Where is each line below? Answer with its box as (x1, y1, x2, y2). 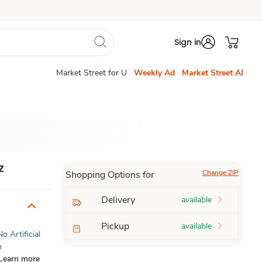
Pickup (101, 220, 129, 233)
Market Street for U (56, 67, 127, 78)
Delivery (101, 194, 135, 206)
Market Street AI (182, 67, 243, 78)
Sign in (174, 36, 201, 48)
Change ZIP (202, 168, 239, 177)
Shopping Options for (65, 168, 154, 181)
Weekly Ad (134, 67, 175, 78)
